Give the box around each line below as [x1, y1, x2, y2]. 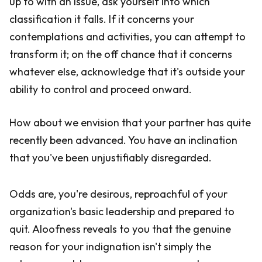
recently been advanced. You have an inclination [9, 133, 237, 147]
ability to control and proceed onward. [9, 82, 192, 96]
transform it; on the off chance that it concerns [9, 47, 232, 61]
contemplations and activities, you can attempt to [9, 30, 246, 43]
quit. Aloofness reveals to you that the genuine [9, 222, 231, 236]
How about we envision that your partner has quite [9, 116, 251, 129]
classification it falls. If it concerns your [9, 12, 194, 26]
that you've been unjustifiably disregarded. [9, 151, 212, 164]
